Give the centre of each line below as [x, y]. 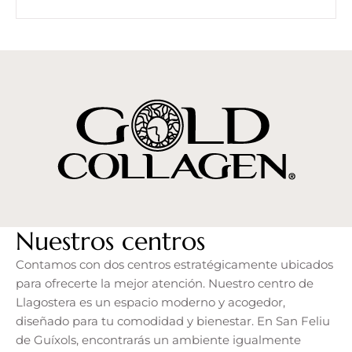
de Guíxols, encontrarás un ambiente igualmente [158, 339]
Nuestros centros [110, 241]
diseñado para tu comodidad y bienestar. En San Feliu [173, 321]
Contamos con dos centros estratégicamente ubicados [174, 264]
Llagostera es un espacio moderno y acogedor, [150, 302]
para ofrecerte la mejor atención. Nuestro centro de [165, 283]
